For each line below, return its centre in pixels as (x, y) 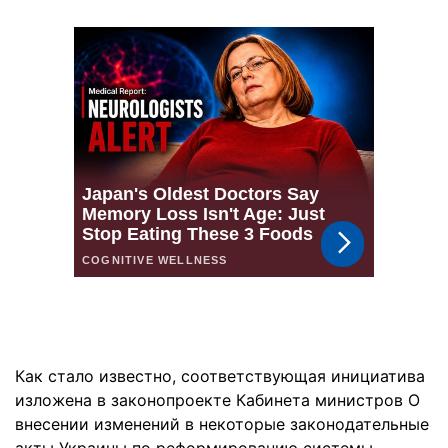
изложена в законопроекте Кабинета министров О (217, 400)
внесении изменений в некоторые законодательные (222, 424)
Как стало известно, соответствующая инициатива (220, 376)
